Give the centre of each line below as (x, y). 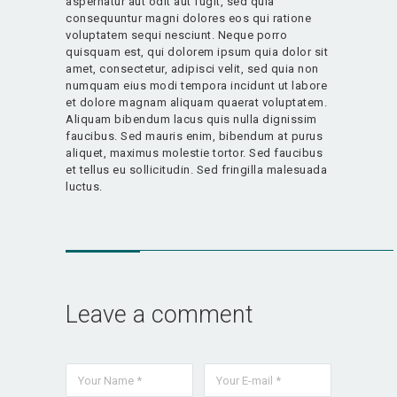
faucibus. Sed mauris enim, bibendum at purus (194, 136)
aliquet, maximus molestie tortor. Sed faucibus (194, 152)
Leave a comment (160, 315)
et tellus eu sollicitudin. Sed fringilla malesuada (196, 169)
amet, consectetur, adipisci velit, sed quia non (192, 68)
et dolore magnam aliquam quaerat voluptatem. (196, 102)
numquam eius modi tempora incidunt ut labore (196, 85)
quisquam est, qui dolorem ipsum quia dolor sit (197, 51)
